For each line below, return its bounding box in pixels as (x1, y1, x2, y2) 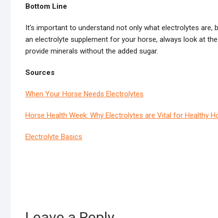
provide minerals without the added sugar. (25, 47, 158, 55)
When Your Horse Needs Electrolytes (25, 90, 144, 98)
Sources (25, 68, 54, 77)
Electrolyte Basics (25, 132, 82, 141)
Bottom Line (25, 2, 67, 11)
